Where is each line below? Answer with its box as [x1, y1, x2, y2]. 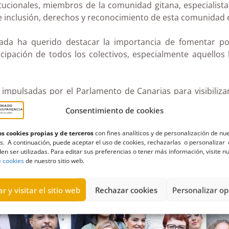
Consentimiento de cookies [65, 105, 164, 116]
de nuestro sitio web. [24, 156, 84, 165]
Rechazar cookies [95, 185, 157, 195]
